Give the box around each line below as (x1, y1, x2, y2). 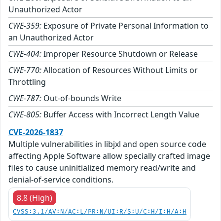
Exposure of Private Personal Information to (41, 20, 209, 32)
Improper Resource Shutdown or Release (41, 48, 198, 60)
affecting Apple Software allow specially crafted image (8, 150, 210, 162)
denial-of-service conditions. (8, 174, 113, 185)
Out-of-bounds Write (41, 93, 121, 104)
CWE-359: (8, 20, 41, 32)
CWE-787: (8, 93, 41, 104)
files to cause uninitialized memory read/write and (8, 162, 196, 174)
